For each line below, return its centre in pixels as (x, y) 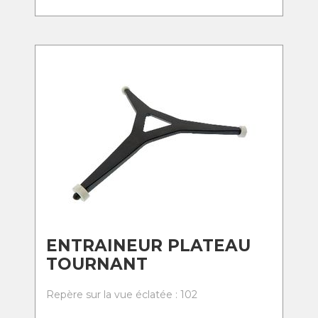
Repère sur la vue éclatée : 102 (122, 295)
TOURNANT (97, 264)
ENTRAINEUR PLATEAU (148, 246)
